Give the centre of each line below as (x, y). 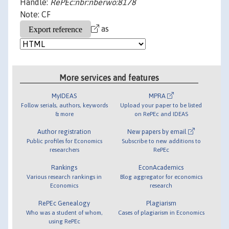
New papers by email (158, 131)
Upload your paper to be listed (161, 105)
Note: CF (35, 15)
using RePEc (64, 221)
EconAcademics (161, 167)
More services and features (109, 77)
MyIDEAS (64, 96)
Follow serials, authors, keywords (64, 105)
